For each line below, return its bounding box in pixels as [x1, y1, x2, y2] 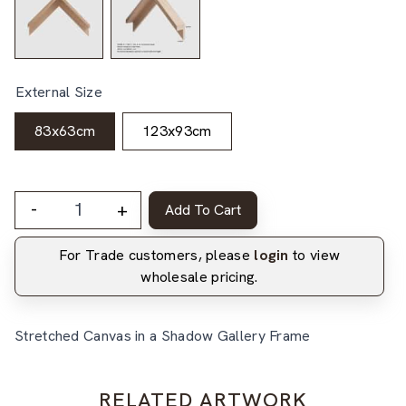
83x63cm [34, 121, 96, 140]
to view [288, 245, 341, 265]
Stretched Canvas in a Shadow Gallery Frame [14, 325, 311, 345]
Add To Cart [165, 199, 241, 219]
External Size [15, 82, 102, 101]
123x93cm [142, 121, 212, 140]
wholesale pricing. [140, 266, 258, 286]
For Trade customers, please [58, 245, 255, 265]
